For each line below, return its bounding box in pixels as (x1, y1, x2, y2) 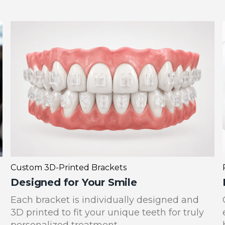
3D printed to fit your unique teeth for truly (11, 206, 204, 218)
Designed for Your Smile (11, 176, 137, 188)
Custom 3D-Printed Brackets (11, 163, 127, 173)
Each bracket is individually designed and (11, 194, 199, 205)
